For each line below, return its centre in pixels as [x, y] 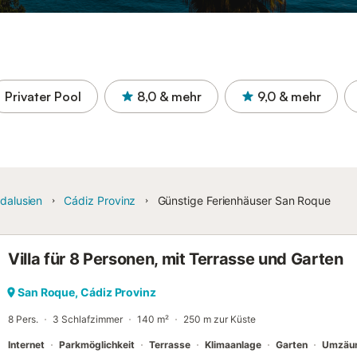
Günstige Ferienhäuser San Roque [244, 200]
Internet [26, 345]
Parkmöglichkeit [97, 345]
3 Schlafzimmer [88, 319]
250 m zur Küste [220, 319]
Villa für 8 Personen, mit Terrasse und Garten [176, 259]
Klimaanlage [233, 345]
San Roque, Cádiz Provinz [87, 292]
